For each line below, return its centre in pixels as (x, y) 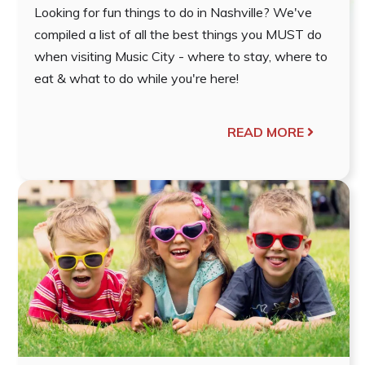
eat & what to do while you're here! (136, 78)
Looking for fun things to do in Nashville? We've (173, 12)
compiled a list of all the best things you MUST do (178, 34)
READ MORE (265, 132)
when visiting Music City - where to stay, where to (181, 56)
